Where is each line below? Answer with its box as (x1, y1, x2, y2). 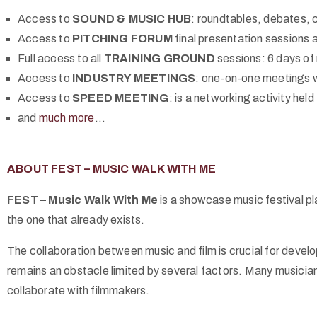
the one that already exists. (7, 214, 145, 226)
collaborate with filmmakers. (7, 284, 150, 296)
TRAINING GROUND (103, 52, 215, 64)
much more (38, 112, 95, 124)
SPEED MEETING (72, 92, 169, 104)
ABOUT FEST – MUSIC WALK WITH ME (7, 163, 217, 175)
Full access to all (18, 52, 104, 64)
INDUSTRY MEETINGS (72, 72, 196, 84)
